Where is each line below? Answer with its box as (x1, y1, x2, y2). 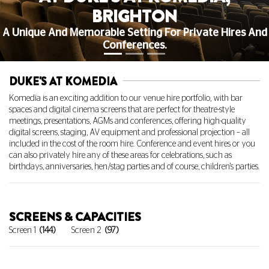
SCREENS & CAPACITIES (9, 208, 141, 226)
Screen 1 (9, 226, 36, 235)
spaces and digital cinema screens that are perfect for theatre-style (9, 106, 235, 114)
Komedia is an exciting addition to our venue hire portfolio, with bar (9, 94, 243, 103)
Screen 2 (71, 226, 101, 235)
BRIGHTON (92, 5, 177, 29)
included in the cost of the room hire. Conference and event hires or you (9, 140, 255, 148)
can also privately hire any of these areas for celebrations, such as (9, 151, 232, 160)
